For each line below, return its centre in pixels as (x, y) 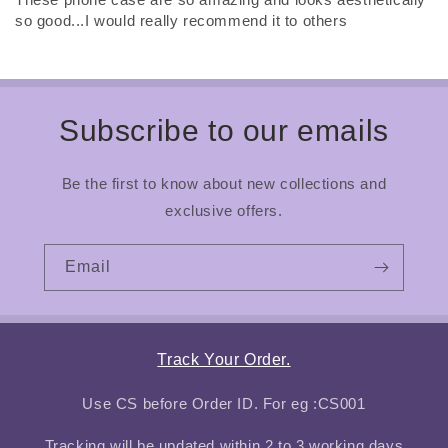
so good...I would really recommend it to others (181, 21)
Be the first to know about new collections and (224, 184)
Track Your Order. (224, 360)
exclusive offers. (224, 211)
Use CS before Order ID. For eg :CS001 (224, 404)
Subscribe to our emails (224, 131)
